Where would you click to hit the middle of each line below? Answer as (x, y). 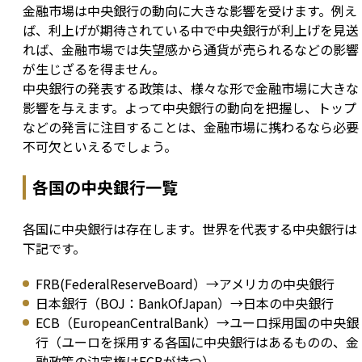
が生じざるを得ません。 (94, 69)
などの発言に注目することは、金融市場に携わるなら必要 (191, 127)
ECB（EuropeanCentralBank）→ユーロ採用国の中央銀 (197, 323)
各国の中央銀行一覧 (105, 187)
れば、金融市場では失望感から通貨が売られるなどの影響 (191, 50)
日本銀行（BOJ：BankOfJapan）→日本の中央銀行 (185, 303)
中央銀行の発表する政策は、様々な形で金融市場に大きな (191, 88)
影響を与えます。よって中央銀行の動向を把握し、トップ (189, 108)
